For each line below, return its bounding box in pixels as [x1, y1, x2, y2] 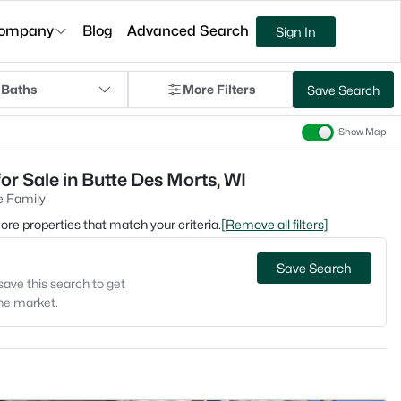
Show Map [338, 126, 387, 139]
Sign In [276, 23, 317, 39]
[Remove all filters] [221, 217, 328, 232]
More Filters [182, 81, 255, 97]
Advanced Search [127, 22, 250, 39]
